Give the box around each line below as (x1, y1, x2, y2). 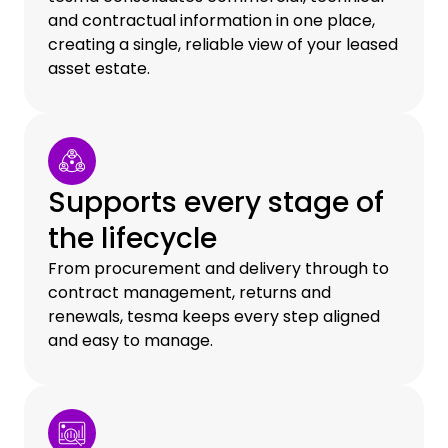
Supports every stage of (48, 182, 384, 222)
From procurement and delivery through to (48, 256, 389, 280)
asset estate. (48, 56, 150, 80)
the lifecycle (48, 218, 217, 258)
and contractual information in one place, (48, 8, 375, 32)
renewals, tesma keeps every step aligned (48, 304, 380, 328)
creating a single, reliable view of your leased (48, 32, 398, 56)
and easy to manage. (48, 328, 213, 352)
